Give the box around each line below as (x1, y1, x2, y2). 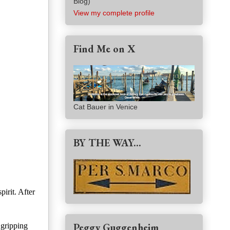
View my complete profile (73, 9, 155, 17)
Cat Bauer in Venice (73, 103, 138, 111)
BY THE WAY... (73, 136, 141, 150)
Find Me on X (73, 42, 135, 56)
